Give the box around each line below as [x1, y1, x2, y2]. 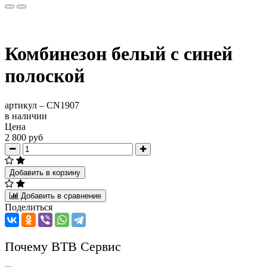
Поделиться [5, 201, 52, 212]
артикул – [5, 100, 46, 110]
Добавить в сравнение [21, 191, 101, 200]
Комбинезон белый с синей [5, 43, 232, 65]
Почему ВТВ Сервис [5, 238, 121, 254]
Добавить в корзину [10, 167, 80, 177]
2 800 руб [5, 132, 43, 142]
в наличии [5, 110, 47, 121]
